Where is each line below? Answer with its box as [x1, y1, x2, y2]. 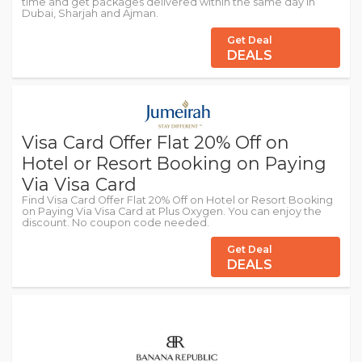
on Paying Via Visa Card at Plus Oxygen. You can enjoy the [22, 205, 322, 217]
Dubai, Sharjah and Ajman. [22, 7, 158, 19]
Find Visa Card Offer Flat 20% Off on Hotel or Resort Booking [22, 194, 333, 206]
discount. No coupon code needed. [22, 217, 209, 229]
